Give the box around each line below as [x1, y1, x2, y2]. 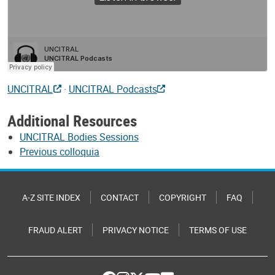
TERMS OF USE [189, 224, 247, 236]
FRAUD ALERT [28, 224, 82, 236]
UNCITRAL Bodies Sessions [20, 130, 139, 144]
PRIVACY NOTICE [103, 224, 169, 236]
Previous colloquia [20, 145, 99, 159]
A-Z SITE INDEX [22, 192, 80, 204]
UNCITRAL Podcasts [68, 82, 157, 96]
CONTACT [101, 192, 139, 204]
